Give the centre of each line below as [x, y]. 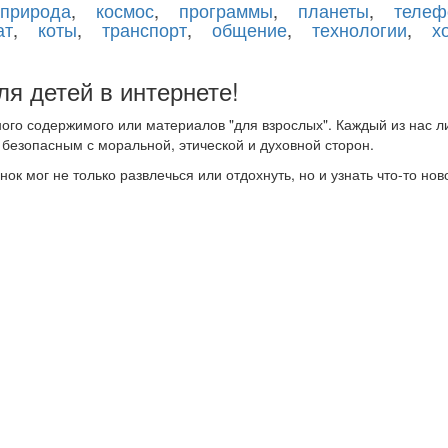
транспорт [144, 29]
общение [249, 29]
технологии [359, 29]
